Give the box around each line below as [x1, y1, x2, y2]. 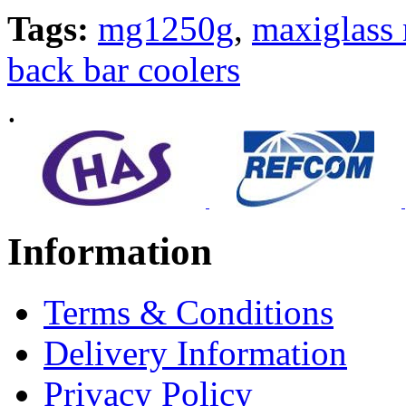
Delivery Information [43, 333, 347, 372]
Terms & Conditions [43, 292, 333, 332]
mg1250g [98, 8, 234, 48]
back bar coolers [7, 49, 240, 89]
